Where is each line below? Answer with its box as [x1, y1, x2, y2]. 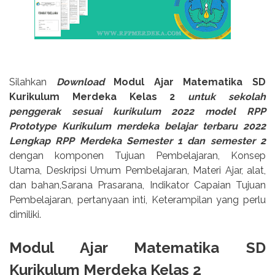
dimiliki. [9, 208, 41, 220]
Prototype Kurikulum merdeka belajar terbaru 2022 [9, 120, 266, 132]
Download [56, 76, 114, 88]
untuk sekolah [188, 90, 266, 103]
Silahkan [9, 76, 56, 88]
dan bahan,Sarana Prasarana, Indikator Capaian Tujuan [9, 179, 266, 191]
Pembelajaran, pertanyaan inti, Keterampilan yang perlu [9, 193, 266, 206]
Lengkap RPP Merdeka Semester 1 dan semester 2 [9, 134, 266, 147]
